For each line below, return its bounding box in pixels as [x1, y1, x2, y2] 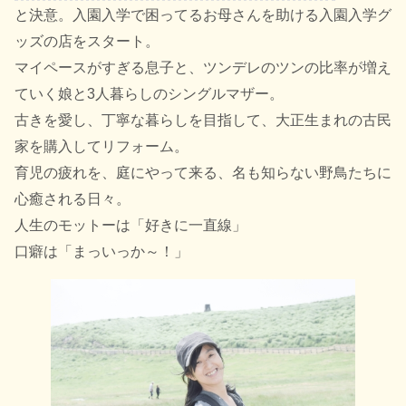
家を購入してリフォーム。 [14, 138, 188, 154]
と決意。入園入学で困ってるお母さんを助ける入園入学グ [14, 6, 391, 23]
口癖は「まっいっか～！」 [14, 243, 188, 259]
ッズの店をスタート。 [14, 33, 159, 49]
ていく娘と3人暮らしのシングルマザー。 [14, 85, 284, 101]
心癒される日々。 [14, 190, 130, 207]
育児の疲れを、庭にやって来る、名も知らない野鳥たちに [14, 164, 391, 180]
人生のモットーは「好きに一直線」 [14, 217, 246, 233]
